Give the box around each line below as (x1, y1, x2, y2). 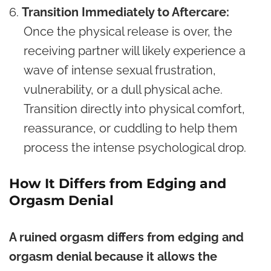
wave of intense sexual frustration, (24, 62, 216, 77)
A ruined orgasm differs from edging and (9, 229, 244, 244)
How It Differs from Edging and (9, 175, 226, 192)
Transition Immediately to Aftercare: (22, 4, 229, 19)
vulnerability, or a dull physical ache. (24, 82, 223, 97)
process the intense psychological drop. (24, 140, 246, 155)
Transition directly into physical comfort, (24, 101, 245, 116)
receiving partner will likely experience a (24, 43, 246, 58)
